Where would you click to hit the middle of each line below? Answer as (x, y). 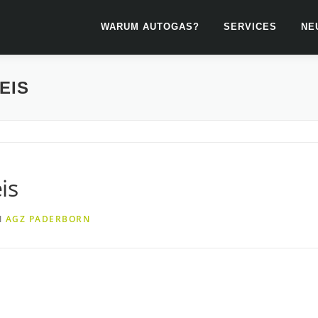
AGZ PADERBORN (48, 219)
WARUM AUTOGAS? (150, 27)
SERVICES (250, 27)
